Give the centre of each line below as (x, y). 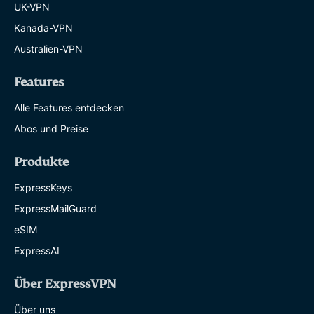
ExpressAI (37, 251)
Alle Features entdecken (69, 108)
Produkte (41, 163)
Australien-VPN (49, 49)
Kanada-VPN (44, 28)
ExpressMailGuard (55, 209)
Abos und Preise (51, 129)
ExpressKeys (43, 188)
